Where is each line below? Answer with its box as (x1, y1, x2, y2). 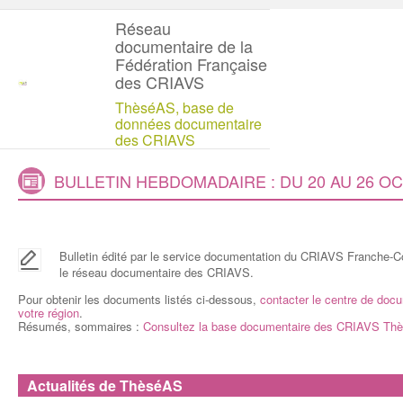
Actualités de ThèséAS (27, 375, 183, 396)
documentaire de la (115, 34, 253, 58)
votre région (18, 304, 79, 321)
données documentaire (115, 113, 262, 134)
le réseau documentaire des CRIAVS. (59, 264, 254, 281)
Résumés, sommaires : (18, 318, 143, 335)
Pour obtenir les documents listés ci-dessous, (18, 291, 260, 308)
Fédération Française (115, 52, 267, 76)
